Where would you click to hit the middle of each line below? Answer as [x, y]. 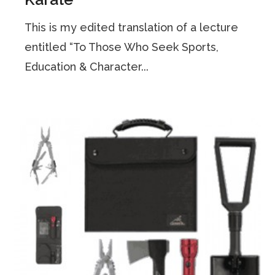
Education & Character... [87, 67]
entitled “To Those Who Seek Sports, [122, 47]
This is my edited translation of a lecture [132, 28]
